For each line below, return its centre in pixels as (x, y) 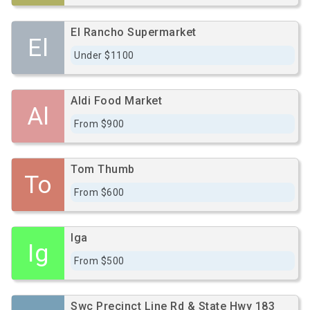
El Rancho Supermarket (134, 32)
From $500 (99, 261)
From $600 (99, 192)
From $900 (99, 124)
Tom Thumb (103, 169)
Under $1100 (104, 55)
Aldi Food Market (116, 101)
